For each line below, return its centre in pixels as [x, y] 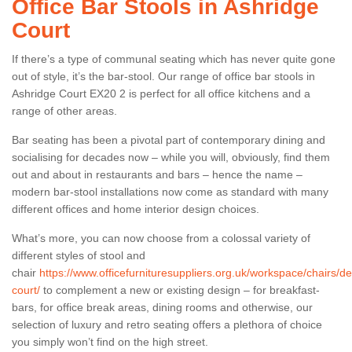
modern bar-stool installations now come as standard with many [170, 191]
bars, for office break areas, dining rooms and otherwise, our [162, 307]
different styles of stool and [79, 255]
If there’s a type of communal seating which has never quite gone [174, 59]
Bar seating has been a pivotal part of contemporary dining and [169, 139]
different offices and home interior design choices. [137, 209]
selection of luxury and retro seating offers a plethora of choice [167, 324]
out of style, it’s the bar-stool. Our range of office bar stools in [163, 76]
